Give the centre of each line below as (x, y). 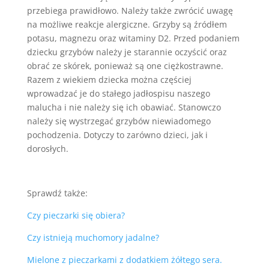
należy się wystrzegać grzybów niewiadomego (119, 121)
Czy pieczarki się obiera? (76, 215)
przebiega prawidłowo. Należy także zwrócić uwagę (130, 10)
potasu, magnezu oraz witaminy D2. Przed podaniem (133, 38)
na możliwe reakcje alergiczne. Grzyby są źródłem (127, 24)
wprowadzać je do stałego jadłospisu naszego (118, 93)
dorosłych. (47, 148)
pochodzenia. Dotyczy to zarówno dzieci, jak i (117, 134)
